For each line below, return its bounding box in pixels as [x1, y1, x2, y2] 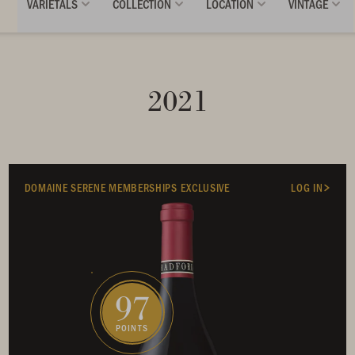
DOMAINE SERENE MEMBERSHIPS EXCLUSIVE [24, 179, 230, 195]
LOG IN [291, 179, 323, 195]
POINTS [115, 321, 149, 334]
